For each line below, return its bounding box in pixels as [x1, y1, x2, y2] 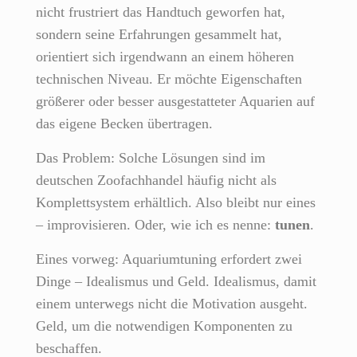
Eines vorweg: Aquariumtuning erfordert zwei [36, 251, 302, 268]
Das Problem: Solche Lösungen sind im [36, 150, 265, 167]
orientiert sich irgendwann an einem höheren [36, 49, 294, 65]
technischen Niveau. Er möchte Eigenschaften [36, 71, 302, 88]
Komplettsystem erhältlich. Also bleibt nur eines [36, 194, 316, 211]
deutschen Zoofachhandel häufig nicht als [36, 172, 277, 189]
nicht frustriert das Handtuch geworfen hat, [36, 4, 285, 21]
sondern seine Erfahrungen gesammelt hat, [36, 26, 282, 43]
